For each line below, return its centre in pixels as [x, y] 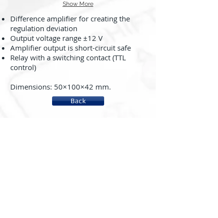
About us [31, 132]
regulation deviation [44, 28]
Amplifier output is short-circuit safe [71, 48]
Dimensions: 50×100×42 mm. [61, 87]
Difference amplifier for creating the [70, 18]
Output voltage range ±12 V [56, 38]
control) [23, 67]
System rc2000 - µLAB [49, 153]
